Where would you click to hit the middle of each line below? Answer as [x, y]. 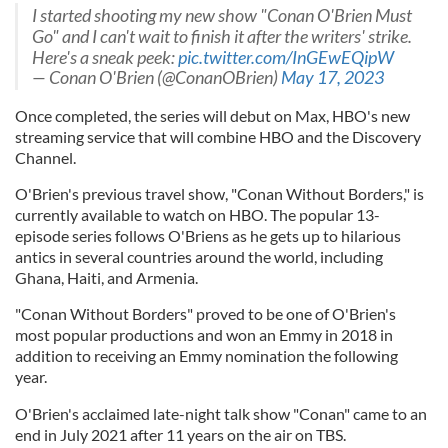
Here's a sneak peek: [105, 57]
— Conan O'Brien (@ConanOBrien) [156, 77]
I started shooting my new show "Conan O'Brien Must [222, 15]
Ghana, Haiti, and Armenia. [108, 277]
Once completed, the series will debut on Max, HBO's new [212, 115]
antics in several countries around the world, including [199, 256]
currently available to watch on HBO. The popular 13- [197, 214]
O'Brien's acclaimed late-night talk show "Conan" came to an [221, 413]
